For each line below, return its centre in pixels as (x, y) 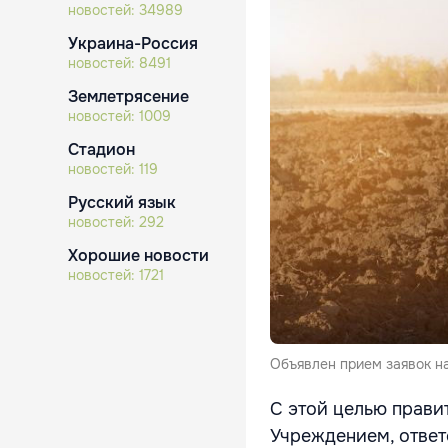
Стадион (101, 149)
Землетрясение (128, 96)
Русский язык (122, 202)
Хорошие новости (138, 255)
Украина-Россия (133, 43)
